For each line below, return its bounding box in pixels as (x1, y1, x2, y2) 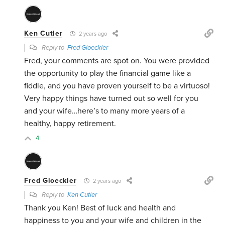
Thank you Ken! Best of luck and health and (24, 203, 176, 213)
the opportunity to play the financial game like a (24, 68, 191, 79)
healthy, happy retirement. (24, 119, 117, 129)
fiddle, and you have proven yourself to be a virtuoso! (24, 81, 210, 91)
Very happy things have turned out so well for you (24, 93, 199, 104)
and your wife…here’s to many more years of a (24, 106, 185, 117)
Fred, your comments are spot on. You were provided (24, 56, 210, 66)
